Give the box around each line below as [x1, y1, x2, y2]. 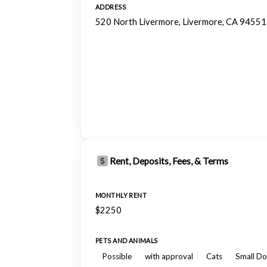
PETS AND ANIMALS [95, 237, 158, 244]
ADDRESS [95, 4, 126, 11]
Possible [102, 252, 132, 261]
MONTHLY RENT [95, 192, 147, 199]
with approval [145, 252, 193, 261]
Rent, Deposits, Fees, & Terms [110, 156, 228, 166]
